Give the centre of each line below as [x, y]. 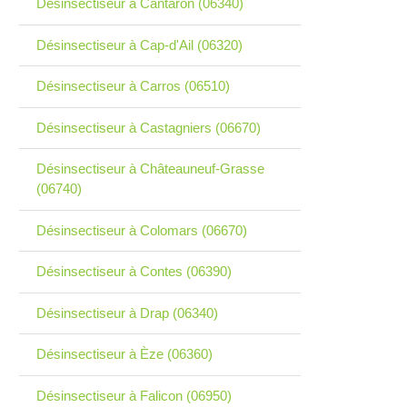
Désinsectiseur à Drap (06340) [127, 313]
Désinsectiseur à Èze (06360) [124, 354]
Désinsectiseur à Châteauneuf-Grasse [150, 169]
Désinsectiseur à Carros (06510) [133, 86]
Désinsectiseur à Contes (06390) [134, 272]
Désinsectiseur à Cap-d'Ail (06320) [139, 45]
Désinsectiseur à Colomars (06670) [141, 230]
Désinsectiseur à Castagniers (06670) [148, 127]
